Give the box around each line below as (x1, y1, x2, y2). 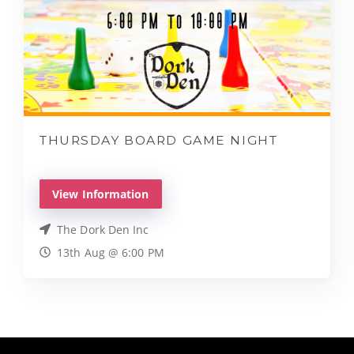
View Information (52, 186, 149, 201)
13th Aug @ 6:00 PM (57, 244, 164, 260)
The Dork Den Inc (57, 221, 149, 237)
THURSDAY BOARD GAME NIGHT (40, 133, 278, 149)
